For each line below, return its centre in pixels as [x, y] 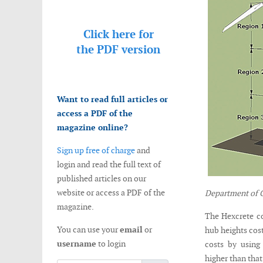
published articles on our [102, 178]
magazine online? [92, 127]
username [77, 244]
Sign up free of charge [96, 150]
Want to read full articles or [112, 99]
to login [111, 244]
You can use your [88, 230]
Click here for [118, 34]
